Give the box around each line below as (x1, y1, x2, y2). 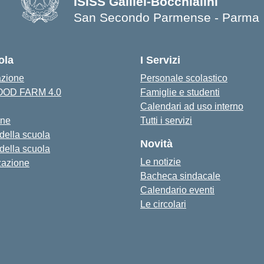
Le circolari (140, 199, 186, 209)
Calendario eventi (140, 185, 214, 195)
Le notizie (140, 157, 181, 167)
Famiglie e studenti (140, 87, 220, 97)
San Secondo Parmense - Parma (74, 11, 259, 24)
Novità (140, 138, 173, 150)
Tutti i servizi (140, 115, 192, 126)
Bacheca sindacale (140, 171, 220, 181)
